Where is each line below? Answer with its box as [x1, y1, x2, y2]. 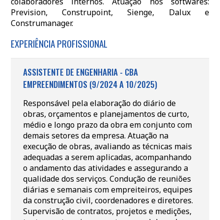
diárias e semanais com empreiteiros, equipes [23, 184, 192, 195]
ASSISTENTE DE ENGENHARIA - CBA [23, 66, 138, 78]
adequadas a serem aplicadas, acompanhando [23, 152, 192, 163]
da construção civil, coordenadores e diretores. [23, 195, 193, 206]
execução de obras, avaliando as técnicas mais [23, 141, 192, 152]
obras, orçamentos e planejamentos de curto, [23, 109, 189, 119]
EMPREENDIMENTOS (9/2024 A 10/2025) [23, 78, 157, 90]
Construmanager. [10, 18, 73, 28]
